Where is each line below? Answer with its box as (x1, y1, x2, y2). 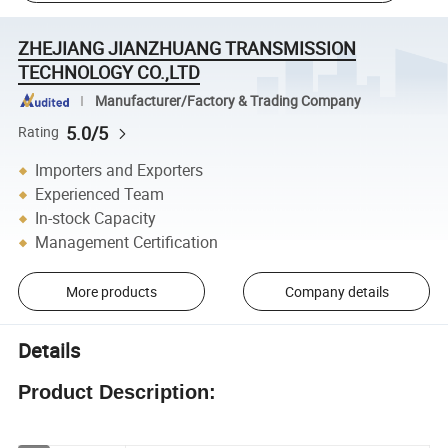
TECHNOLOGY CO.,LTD (18, 59, 201, 84)
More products (65, 281, 157, 301)
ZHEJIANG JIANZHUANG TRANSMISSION (18, 35, 357, 60)
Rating (18, 123, 60, 142)
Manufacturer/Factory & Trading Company (94, 91, 361, 110)
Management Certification (35, 231, 219, 254)
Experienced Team (35, 183, 165, 206)
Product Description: (18, 381, 217, 404)
